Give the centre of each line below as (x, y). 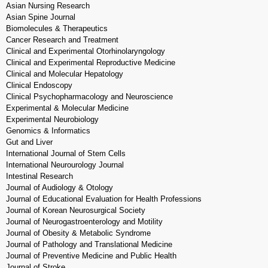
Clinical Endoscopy (39, 85)
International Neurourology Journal (65, 165)
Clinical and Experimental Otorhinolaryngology (86, 51)
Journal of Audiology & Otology (60, 188)
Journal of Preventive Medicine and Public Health (91, 256)
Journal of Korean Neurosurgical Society (76, 210)
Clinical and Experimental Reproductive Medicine (91, 63)
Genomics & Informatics (48, 131)
